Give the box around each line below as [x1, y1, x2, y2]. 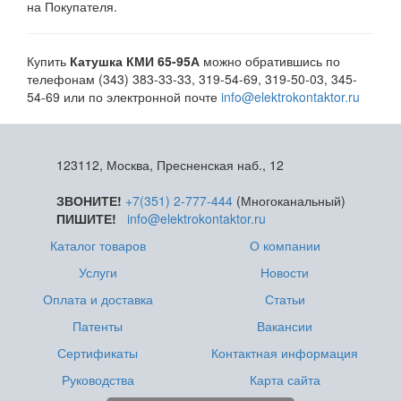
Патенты [73, 317, 124, 335]
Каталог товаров [49, 236, 146, 254]
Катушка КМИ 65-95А [70, 52, 200, 70]
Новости [260, 263, 310, 281]
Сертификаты [57, 344, 139, 362]
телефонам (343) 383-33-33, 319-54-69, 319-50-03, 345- [27, 70, 357, 88]
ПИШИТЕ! [55, 209, 116, 227]
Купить [27, 52, 70, 70]
